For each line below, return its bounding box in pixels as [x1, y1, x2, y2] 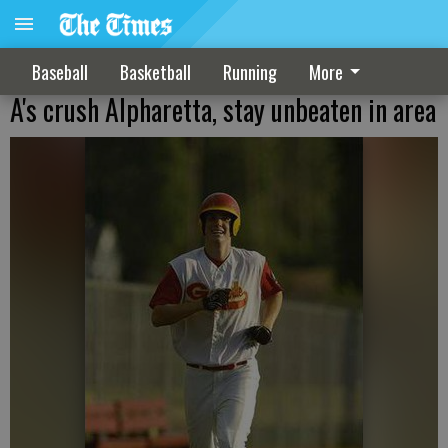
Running [223, 58, 277, 85]
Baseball [32, 58, 88, 85]
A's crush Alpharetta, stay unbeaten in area [10, 89, 436, 130]
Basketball [120, 58, 191, 85]
